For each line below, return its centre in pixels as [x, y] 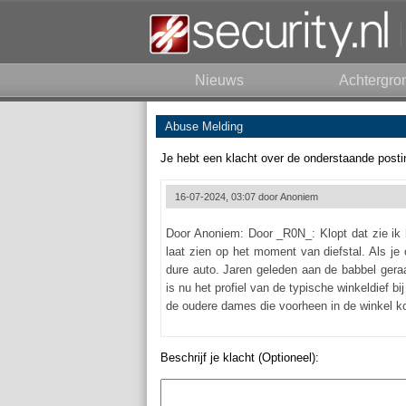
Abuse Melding [204, 126]
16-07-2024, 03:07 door [227, 197]
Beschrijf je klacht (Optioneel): [240, 358]
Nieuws [219, 80]
